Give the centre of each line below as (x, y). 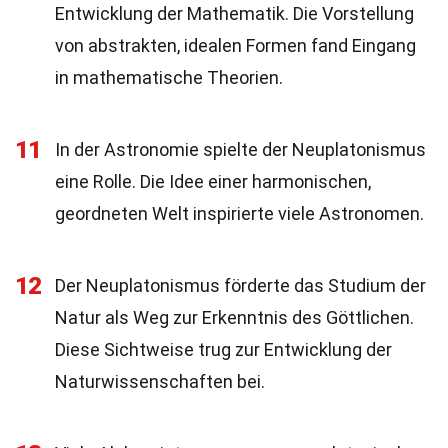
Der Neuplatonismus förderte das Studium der (240, 285)
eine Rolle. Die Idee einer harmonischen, (213, 181)
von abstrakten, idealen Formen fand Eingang (235, 45)
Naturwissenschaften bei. (160, 381)
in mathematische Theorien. (169, 77)
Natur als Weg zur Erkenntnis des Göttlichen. (234, 317)
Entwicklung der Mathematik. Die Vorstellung (234, 13)
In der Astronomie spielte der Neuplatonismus (240, 149)
